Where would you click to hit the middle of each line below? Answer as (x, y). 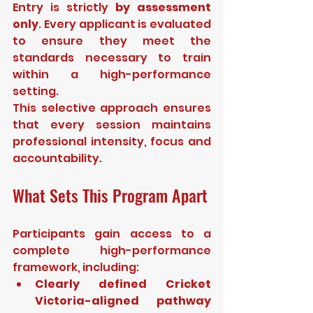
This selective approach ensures (112, 108)
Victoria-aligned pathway (123, 301)
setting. (36, 91)
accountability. (57, 158)
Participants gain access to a (112, 234)
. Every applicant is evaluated (125, 24)
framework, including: (76, 267)
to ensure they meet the (112, 41)
